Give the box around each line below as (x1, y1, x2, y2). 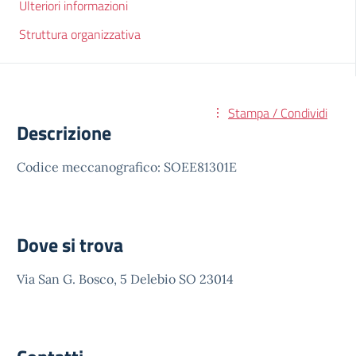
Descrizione (17, 118, 111, 147)
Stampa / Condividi (228, 103, 327, 122)
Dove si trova (17, 230, 123, 259)
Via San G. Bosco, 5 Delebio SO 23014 (17, 271, 234, 287)
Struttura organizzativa (19, 25, 141, 44)
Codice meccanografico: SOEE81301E (17, 159, 237, 175)
